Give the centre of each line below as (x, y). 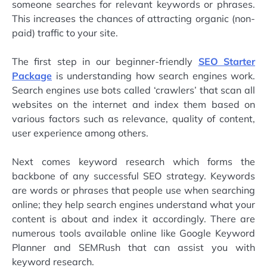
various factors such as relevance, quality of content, (133, 119)
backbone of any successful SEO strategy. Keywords (133, 176)
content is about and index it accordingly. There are (133, 219)
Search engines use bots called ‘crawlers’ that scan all (133, 90)
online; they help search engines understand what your (133, 205)
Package (32, 76)
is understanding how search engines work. (153, 76)
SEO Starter (227, 62)
